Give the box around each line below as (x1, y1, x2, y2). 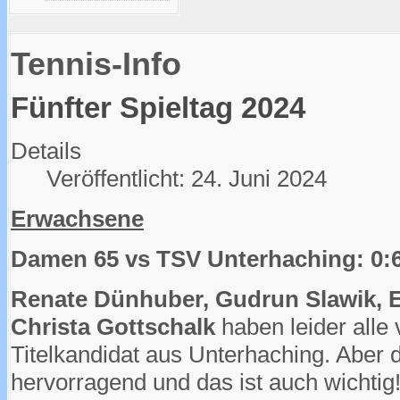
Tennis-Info (11, 46, 181, 83)
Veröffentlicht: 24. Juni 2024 (46, 165, 327, 193)
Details (11, 137, 81, 165)
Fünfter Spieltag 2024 (11, 92, 305, 124)
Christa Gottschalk (11, 313, 215, 341)
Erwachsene (11, 205, 144, 233)
